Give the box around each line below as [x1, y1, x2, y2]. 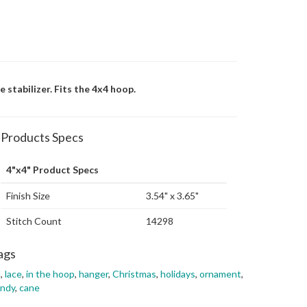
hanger [79, 268, 108, 280]
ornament [199, 268, 241, 280]
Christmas [112, 268, 156, 280]
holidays [160, 268, 195, 280]
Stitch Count [6, 215, 62, 227]
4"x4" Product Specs [6, 164, 99, 175]
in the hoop [26, 268, 75, 280]
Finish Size [6, 190, 50, 201]
